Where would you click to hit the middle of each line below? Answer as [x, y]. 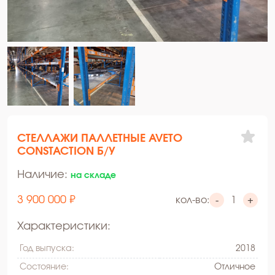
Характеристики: [64, 226]
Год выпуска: [47, 248]
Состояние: [44, 267]
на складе [93, 175]
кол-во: [192, 200]
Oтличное [235, 267]
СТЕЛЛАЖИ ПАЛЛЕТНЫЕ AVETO [100, 138]
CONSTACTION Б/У [66, 151]
